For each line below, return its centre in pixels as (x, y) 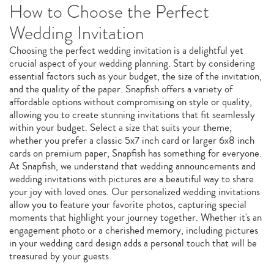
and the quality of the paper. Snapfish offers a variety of (121, 89)
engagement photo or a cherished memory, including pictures (134, 230)
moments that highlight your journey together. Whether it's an (135, 217)
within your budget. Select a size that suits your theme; (120, 128)
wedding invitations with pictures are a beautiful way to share (131, 179)
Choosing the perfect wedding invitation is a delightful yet (126, 50)
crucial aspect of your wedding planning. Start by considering (132, 63)
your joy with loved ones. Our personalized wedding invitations (135, 192)
